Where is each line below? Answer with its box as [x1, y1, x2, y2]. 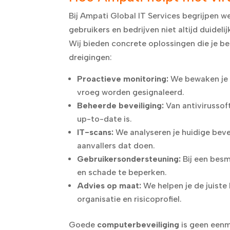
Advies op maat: [77, 180, 142, 190]
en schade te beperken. [77, 167, 167, 177]
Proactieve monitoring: [77, 73, 169, 84]
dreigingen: [69, 52, 112, 62]
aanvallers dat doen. [77, 140, 156, 150]
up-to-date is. [77, 113, 132, 124]
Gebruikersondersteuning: [77, 154, 181, 164]
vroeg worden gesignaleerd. [77, 87, 185, 97]
